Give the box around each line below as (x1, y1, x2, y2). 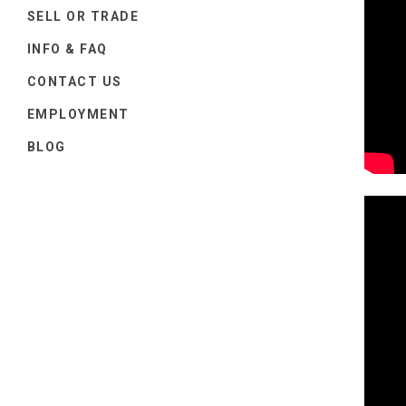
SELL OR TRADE (27, 8, 140, 24)
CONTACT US (27, 73, 122, 89)
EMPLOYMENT (27, 106, 130, 121)
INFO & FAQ (27, 41, 108, 56)
